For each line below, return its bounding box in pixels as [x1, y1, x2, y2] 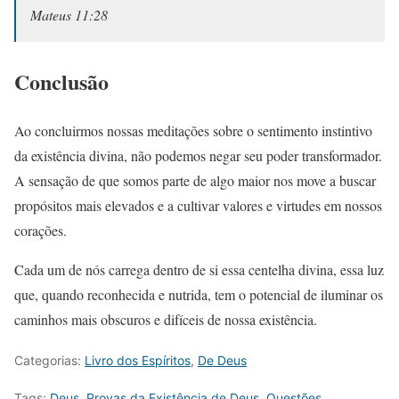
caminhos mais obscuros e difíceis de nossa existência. [14, 310, 317, 330]
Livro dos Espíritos [85, 353, 191, 369]
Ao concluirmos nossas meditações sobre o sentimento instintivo [14, 121, 372, 141]
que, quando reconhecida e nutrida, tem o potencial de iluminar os [14, 285, 383, 305]
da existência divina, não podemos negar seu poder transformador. [14, 146, 382, 166]
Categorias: [14, 353, 85, 369]
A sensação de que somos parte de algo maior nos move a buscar [14, 171, 376, 191]
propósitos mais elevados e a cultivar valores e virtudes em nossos [14, 196, 382, 216]
